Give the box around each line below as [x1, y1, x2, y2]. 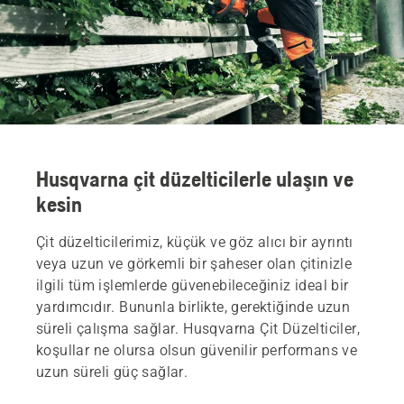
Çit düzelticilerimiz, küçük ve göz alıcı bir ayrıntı [36, 233, 353, 251]
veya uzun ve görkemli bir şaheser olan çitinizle [36, 254, 353, 272]
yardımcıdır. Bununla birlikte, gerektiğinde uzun [36, 298, 351, 316]
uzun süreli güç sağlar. [36, 363, 188, 381]
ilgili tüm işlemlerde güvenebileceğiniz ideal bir [36, 276, 349, 294]
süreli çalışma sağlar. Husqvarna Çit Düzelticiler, [36, 319, 360, 337]
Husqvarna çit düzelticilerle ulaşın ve [36, 166, 353, 191]
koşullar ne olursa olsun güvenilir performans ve [36, 341, 358, 359]
